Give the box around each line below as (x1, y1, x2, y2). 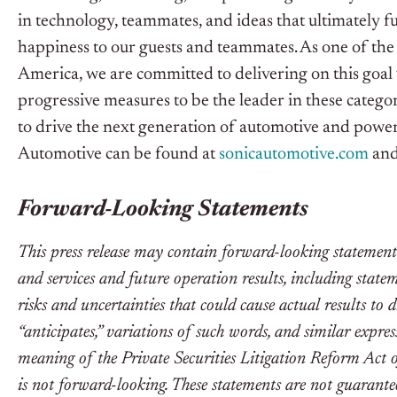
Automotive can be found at (18, 145, 219, 164)
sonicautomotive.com (219, 145, 369, 164)
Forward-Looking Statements (18, 198, 308, 222)
